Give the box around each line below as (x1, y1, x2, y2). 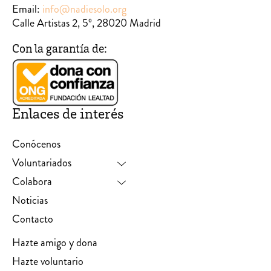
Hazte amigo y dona (12, 235, 97, 251)
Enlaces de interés (12, 108, 123, 123)
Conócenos (12, 136, 60, 152)
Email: (12, 1, 42, 18)
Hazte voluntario (12, 253, 83, 270)
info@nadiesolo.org (42, 1, 126, 18)
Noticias (12, 192, 48, 209)
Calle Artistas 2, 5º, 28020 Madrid (12, 15, 161, 31)
